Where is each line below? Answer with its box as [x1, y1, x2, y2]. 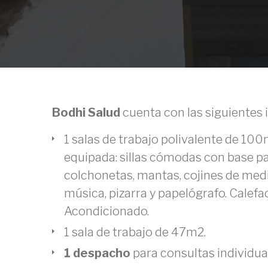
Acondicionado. [64, 204, 149, 218]
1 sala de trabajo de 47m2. [64, 225, 206, 239]
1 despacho [64, 246, 133, 260]
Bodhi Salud [52, 105, 123, 120]
